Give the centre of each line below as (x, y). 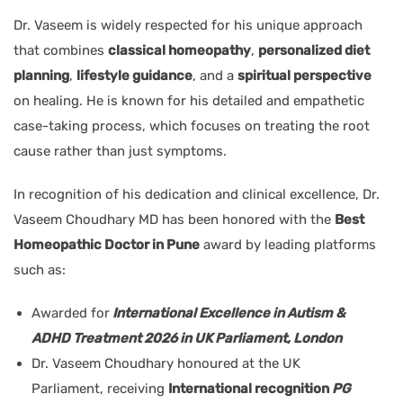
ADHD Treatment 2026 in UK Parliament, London (187, 338)
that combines (61, 50)
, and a (215, 75)
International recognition (250, 388)
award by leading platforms (288, 244)
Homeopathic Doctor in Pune (107, 244)
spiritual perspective (304, 75)
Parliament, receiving (100, 388)
